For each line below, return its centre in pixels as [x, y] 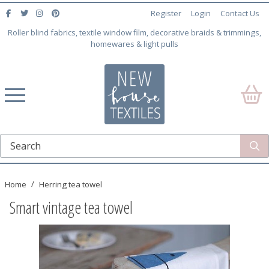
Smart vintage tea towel [71, 207]
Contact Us [240, 14]
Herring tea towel [71, 184]
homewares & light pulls [134, 44]
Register [166, 14]
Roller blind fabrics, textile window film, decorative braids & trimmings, [134, 33]
